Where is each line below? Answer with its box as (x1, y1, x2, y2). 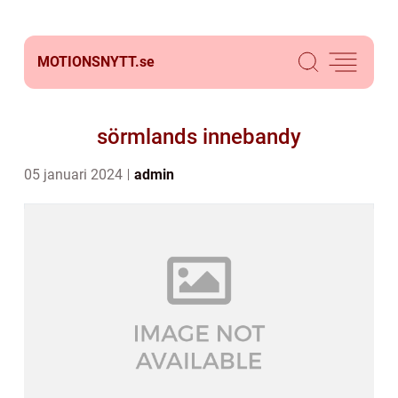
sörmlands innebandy (97, 124, 301, 149)
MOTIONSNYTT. (37, 53, 139, 70)
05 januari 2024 (24, 166, 126, 183)
